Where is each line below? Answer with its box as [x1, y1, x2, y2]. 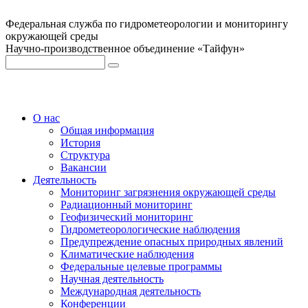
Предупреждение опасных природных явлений [60, 236, 283, 247]
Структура [60, 149, 110, 161]
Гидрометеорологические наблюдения [60, 223, 240, 235]
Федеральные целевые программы [60, 261, 222, 272]
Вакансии [60, 162, 107, 173]
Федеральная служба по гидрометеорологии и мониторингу [5, 18, 288, 30]
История [60, 137, 100, 148]
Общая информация [60, 124, 154, 136]
